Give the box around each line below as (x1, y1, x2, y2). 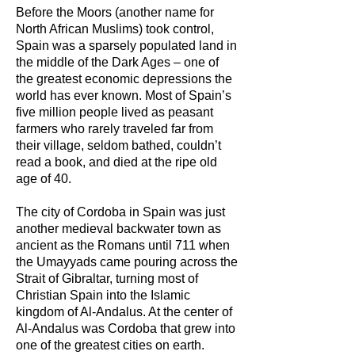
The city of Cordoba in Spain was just (16, 205, 225, 219)
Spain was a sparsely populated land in (16, 39, 237, 52)
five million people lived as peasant (16, 105, 213, 119)
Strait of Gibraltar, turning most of (16, 272, 198, 285)
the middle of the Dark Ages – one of (16, 55, 219, 69)
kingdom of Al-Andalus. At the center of (16, 305, 232, 319)
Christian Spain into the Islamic (16, 288, 190, 302)
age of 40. (16, 172, 71, 185)
